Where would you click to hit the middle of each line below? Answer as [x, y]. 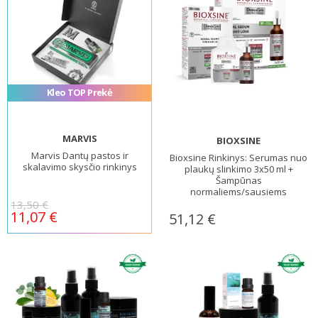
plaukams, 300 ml [238, 203]
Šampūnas [238, 180]
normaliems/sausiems [238, 191]
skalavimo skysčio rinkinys [79, 166]
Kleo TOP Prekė [79, 93]
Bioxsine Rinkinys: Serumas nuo [238, 157]
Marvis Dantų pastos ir [79, 155]
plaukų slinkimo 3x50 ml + [238, 169]
